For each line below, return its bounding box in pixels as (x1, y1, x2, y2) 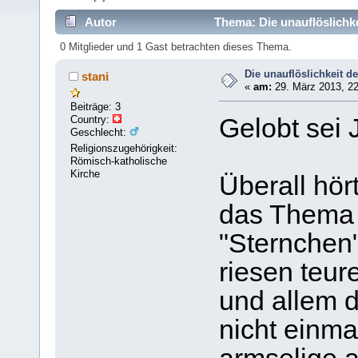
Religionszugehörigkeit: (70, 141, 178, 154)
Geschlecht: (70, 125, 130, 138)
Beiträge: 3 (70, 100, 121, 113)
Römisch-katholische (70, 154, 168, 167)
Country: (70, 113, 113, 125)
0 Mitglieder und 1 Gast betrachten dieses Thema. (60, 41, 292, 54)
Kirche (70, 167, 101, 180)
